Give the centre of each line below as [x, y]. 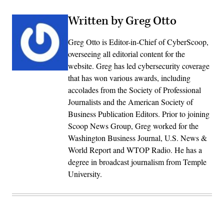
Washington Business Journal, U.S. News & [137, 137]
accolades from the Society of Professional [134, 89]
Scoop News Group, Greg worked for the [133, 125]
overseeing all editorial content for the [126, 53]
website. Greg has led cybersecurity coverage [139, 65]
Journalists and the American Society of [130, 101]
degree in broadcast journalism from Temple [137, 161]
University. [85, 173]
